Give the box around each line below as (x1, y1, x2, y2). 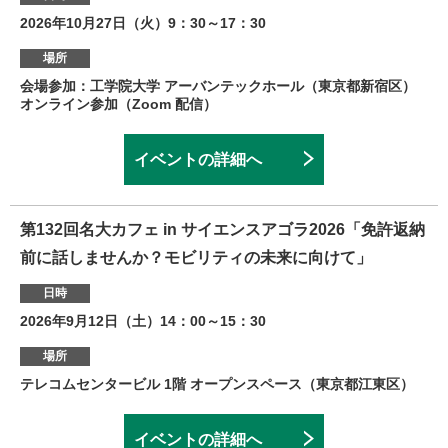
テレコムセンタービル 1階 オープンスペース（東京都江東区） (20, 376, 414, 393)
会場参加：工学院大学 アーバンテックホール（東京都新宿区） (20, 78, 416, 95)
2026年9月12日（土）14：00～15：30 (20, 313, 266, 330)
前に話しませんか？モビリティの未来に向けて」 (20, 249, 372, 267)
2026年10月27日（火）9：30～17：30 (20, 15, 266, 32)
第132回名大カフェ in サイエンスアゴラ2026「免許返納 (20, 221, 425, 239)
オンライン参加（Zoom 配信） (20, 96, 217, 113)
